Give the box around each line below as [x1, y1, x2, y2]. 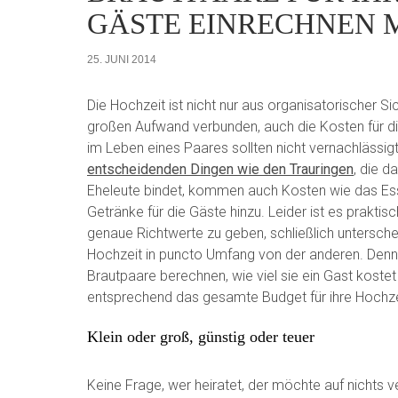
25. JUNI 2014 [87, 52, 156, 66]
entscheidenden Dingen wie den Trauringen [87, 160, 354, 178]
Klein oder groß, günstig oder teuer [87, 327, 314, 346]
